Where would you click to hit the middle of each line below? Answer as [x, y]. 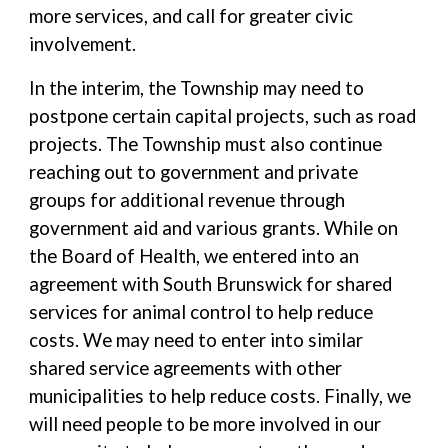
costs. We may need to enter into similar [196, 340]
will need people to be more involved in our [205, 424]
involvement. [83, 44]
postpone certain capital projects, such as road [223, 116]
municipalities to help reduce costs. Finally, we [220, 396]
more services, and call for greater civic [191, 16]
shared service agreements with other [186, 368]
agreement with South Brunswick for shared [211, 284]
